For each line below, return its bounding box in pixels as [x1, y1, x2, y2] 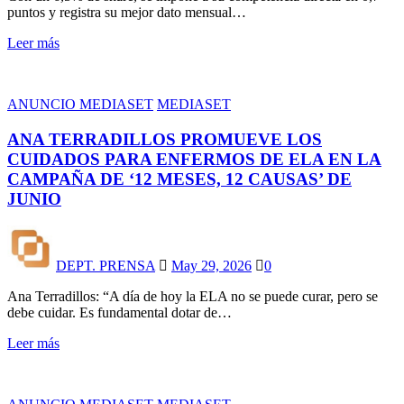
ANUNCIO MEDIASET [7, 96, 153, 112]
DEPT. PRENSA [56, 258, 155, 274]
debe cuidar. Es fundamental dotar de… [7, 305, 232, 321]
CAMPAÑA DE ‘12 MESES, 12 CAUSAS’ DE [7, 169, 352, 188]
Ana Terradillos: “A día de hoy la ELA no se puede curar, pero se [7, 289, 378, 305]
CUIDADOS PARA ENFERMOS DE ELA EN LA [7, 149, 381, 169]
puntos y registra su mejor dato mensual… [7, 4, 246, 20]
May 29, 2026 [171, 258, 252, 274]
